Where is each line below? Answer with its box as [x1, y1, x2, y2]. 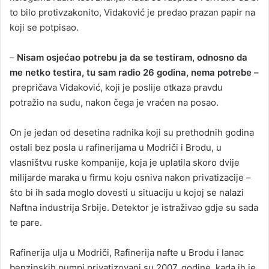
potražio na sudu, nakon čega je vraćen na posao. [10, 96, 219, 108]
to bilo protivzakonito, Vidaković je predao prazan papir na [10, 6, 255, 18]
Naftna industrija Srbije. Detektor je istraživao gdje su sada [10, 201, 258, 213]
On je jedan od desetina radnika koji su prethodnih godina [10, 126, 254, 138]
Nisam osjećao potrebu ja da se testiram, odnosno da [17, 51, 247, 63]
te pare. [10, 216, 42, 228]
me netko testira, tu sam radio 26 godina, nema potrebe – [10, 66, 259, 78]
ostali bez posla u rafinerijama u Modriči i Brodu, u [10, 141, 222, 153]
